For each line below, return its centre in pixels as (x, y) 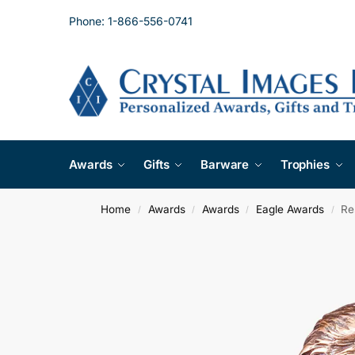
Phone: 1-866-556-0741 (131, 21)
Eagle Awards (290, 209)
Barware (225, 164)
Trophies (305, 164)
